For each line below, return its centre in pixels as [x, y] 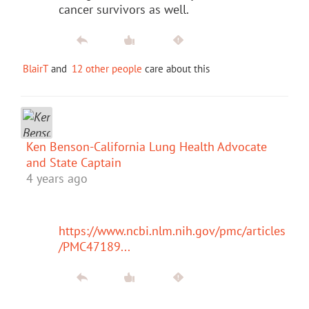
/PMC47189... [94, 246]
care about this [176, 68]
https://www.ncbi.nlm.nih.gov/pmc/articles [172, 230]
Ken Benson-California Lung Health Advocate [147, 146]
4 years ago [57, 178]
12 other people [107, 68]
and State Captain [74, 162]
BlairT [36, 68]
